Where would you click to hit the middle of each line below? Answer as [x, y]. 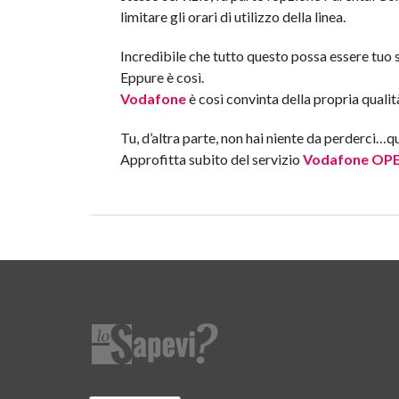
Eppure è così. [162, 77]
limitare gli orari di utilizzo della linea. [232, 16]
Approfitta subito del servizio [211, 159]
